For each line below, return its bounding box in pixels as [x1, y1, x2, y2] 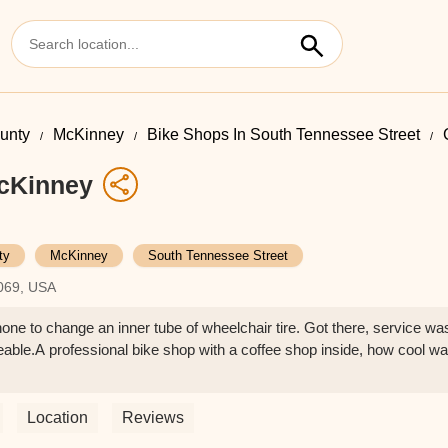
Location [27, 409, 88, 426]
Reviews [122, 409, 184, 426]
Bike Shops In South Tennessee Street [147, 126, 420, 143]
